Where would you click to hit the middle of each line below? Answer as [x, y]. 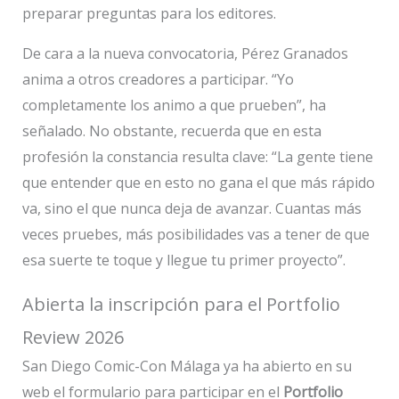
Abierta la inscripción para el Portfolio [181, 305]
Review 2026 [73, 338]
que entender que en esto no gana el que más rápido [198, 183]
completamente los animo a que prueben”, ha [174, 106]
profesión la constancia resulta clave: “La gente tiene [197, 157]
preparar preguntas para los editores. [149, 14]
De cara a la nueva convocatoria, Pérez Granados [185, 54]
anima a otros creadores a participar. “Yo [158, 80]
